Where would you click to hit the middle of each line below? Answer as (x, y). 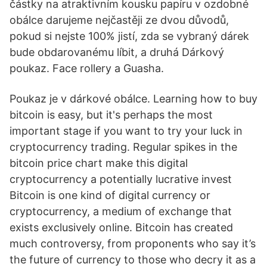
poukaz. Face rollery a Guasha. (87, 68)
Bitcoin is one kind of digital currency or (110, 195)
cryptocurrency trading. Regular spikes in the (123, 147)
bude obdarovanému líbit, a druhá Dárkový (117, 52)
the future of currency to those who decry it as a (133, 260)
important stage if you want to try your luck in (126, 131)
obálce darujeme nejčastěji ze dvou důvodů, (119, 20)
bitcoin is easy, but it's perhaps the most (111, 115)
